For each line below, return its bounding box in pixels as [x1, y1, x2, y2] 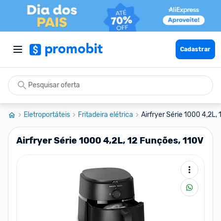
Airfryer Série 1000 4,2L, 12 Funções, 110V [16, 135, 204, 146]
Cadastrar [180, 46, 211, 53]
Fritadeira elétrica [78, 110, 133, 119]
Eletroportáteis [24, 110, 70, 119]
